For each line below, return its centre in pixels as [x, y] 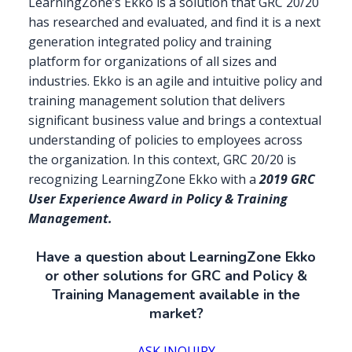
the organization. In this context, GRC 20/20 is [162, 160]
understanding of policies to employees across [165, 140]
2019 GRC [287, 180]
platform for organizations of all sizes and [152, 62]
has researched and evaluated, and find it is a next [174, 22]
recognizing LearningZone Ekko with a [144, 180]
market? [176, 314]
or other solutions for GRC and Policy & [176, 276]
